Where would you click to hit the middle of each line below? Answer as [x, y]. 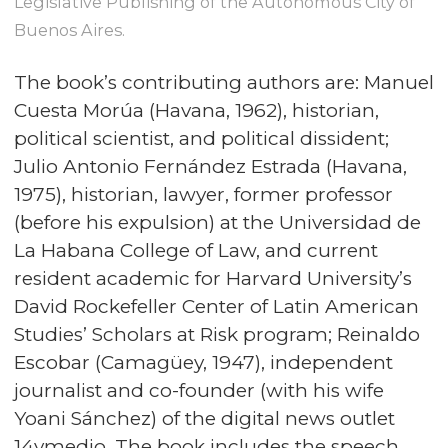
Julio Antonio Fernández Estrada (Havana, [210, 167]
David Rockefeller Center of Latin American [216, 307]
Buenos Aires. [69, 30]
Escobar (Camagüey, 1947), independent [203, 363]
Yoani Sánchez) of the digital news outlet [204, 419]
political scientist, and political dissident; [201, 139]
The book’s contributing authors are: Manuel [224, 83]
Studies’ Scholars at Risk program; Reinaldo [217, 335]
